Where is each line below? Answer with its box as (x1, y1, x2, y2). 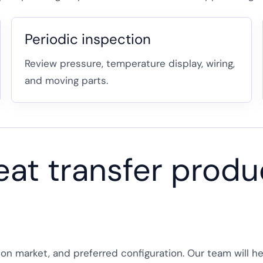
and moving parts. (25, 73, 109, 87)
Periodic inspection (25, 29, 151, 48)
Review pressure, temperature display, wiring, (25, 56, 235, 70)
